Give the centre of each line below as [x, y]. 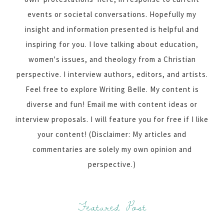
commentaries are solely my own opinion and [112, 149]
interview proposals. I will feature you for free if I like [112, 119]
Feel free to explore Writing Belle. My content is [112, 89]
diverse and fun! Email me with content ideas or [112, 104]
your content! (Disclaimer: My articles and [112, 134]
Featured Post [112, 206]
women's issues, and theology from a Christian [112, 59]
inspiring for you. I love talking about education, [112, 44]
